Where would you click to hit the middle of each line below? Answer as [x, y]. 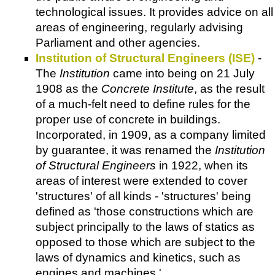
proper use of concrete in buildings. [128, 120]
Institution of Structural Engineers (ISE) [145, 58]
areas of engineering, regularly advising [139, 28]
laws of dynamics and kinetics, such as [138, 258]
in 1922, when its [202, 166]
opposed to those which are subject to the [145, 242]
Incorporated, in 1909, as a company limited [151, 135]
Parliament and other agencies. [118, 43]
